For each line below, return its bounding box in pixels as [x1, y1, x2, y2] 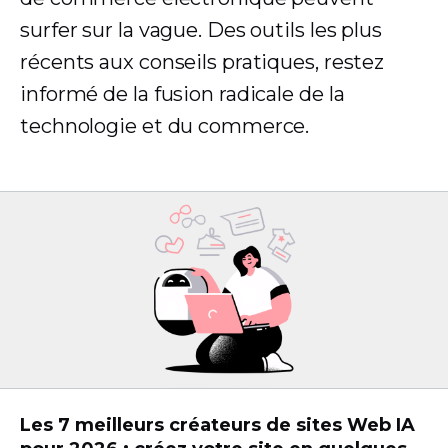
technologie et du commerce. [20, 114, 310, 138]
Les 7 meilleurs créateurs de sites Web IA [20, 414, 415, 436]
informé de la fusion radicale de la [20, 82, 345, 106]
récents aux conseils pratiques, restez [20, 50, 385, 74]
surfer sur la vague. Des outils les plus [20, 18, 382, 42]
